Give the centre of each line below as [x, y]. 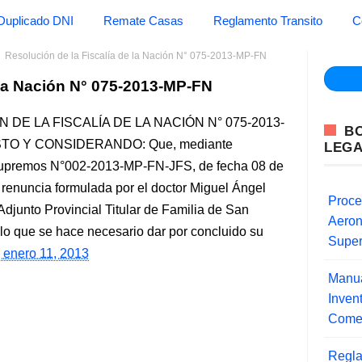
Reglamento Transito [268, 21]
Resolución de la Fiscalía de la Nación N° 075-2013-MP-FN [136, 56]
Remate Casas [143, 21]
